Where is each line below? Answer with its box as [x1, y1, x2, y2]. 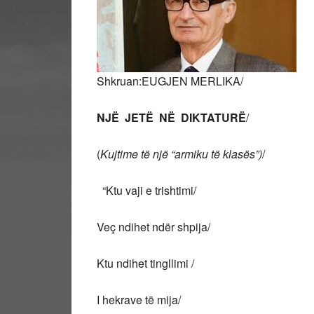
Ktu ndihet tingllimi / [97, 255, 194, 271]
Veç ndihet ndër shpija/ [97, 219, 210, 235]
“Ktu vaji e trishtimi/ [97, 182, 196, 198]
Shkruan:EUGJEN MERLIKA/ [97, 73, 243, 89]
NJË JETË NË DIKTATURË [97, 109, 246, 125]
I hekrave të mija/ [97, 292, 181, 308]
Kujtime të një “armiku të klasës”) [100, 146, 262, 162]
